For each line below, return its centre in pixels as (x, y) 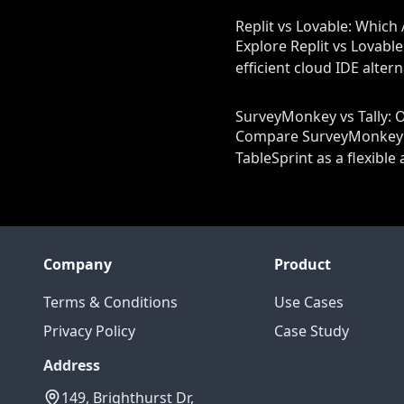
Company (78, 264)
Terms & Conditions (110, 302)
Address (72, 365)
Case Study (312, 331)
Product (303, 264)
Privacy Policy (89, 331)
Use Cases (309, 302)
